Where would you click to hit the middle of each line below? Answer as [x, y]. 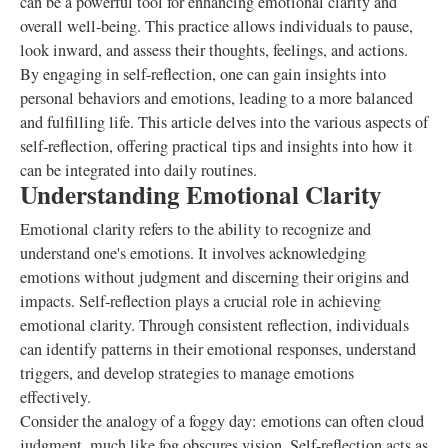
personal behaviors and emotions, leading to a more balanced [216, 98]
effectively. [55, 397]
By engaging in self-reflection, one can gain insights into [203, 74]
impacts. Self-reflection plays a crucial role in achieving [200, 301]
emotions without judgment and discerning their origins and [214, 277]
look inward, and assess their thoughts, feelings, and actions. [214, 50]
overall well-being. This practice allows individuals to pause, [216, 26]
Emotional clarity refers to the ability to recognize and [195, 229]
